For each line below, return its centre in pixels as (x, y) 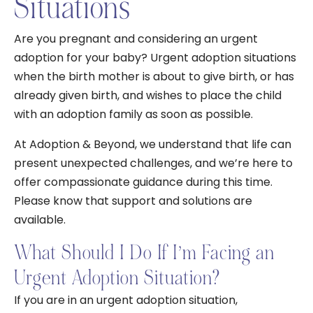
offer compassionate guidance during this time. (143, 182)
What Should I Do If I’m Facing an (144, 253)
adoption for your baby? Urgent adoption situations (155, 58)
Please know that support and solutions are (133, 201)
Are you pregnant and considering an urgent (136, 39)
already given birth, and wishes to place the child (148, 95)
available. (41, 220)
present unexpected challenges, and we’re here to (153, 163)
